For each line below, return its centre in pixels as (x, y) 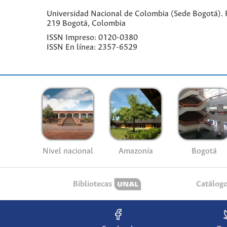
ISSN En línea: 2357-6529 (92, 47)
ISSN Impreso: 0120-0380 (92, 38)
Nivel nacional (68, 151)
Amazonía (136, 151)
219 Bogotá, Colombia (86, 24)
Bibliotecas (92, 184)
